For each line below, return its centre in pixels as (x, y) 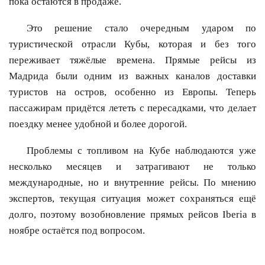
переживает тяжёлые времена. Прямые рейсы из (132, 60)
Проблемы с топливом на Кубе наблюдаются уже (141, 151)
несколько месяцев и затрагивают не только (132, 167)
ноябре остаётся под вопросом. (77, 231)
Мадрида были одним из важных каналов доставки (132, 76)
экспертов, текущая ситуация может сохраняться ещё (132, 199)
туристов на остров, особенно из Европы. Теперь (132, 92)
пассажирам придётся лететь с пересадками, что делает (132, 108)
